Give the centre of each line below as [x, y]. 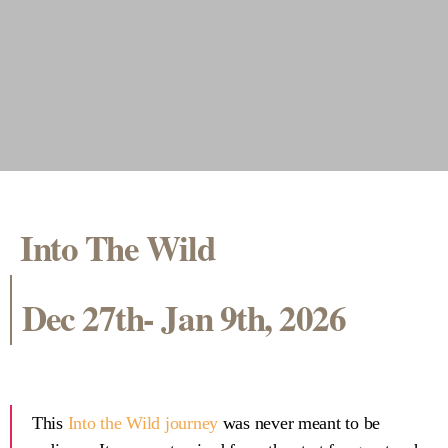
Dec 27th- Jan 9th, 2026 [184, 318]
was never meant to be [299, 423]
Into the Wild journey [142, 423]
